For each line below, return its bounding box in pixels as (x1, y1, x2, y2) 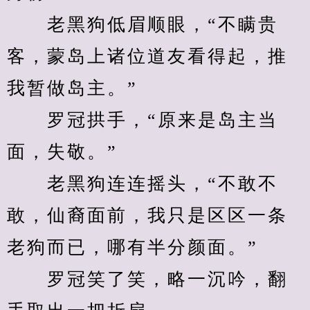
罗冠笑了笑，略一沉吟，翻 (7, 269, 288, 289)
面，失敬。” (7, 142, 118, 162)
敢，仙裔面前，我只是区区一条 (7, 206, 288, 226)
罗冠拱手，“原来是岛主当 (7, 110, 278, 130)
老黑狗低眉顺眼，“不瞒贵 (7, 15, 278, 35)
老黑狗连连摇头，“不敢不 (7, 174, 278, 194)
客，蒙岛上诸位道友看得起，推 (7, 46, 288, 66)
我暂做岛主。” (7, 78, 138, 98)
